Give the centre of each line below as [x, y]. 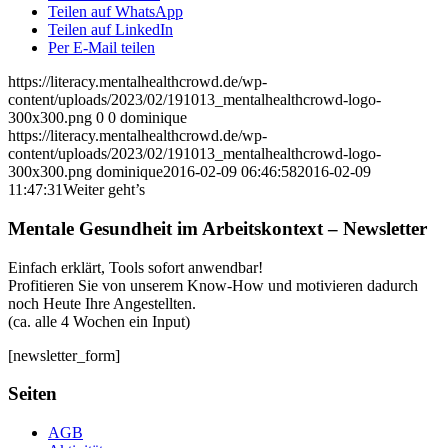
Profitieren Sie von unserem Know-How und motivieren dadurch [213, 285]
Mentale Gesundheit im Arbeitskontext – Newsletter [217, 228]
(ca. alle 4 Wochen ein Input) [99, 321]
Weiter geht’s [104, 190]
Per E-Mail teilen [101, 48]
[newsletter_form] [64, 355]
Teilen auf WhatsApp [115, 12]
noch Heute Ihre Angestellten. [102, 303]
